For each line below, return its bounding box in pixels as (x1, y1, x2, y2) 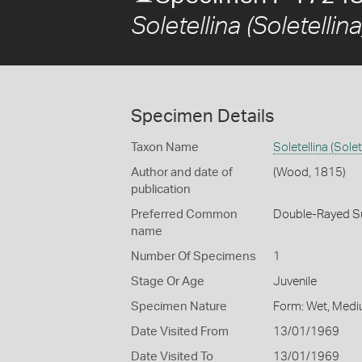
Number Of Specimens (131, 250, 256, 263)
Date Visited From (131, 326, 229, 338)
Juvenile (272, 276, 317, 288)
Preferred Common (131, 208, 238, 221)
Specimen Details (131, 107, 274, 125)
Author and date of (131, 166, 233, 179)
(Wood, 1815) (272, 166, 346, 179)
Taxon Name (131, 141, 199, 154)
